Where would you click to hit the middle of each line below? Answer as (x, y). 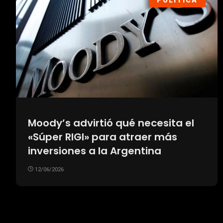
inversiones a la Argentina (95, 151)
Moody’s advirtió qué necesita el (111, 123)
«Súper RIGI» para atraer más (103, 137)
